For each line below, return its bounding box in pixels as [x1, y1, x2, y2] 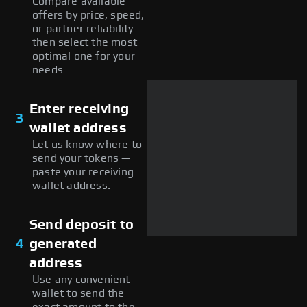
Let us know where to [32, 138, 142, 150]
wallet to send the [32, 287, 125, 299]
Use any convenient [32, 273, 130, 285]
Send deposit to [29, 217, 134, 232]
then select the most [32, 36, 137, 48]
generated [29, 236, 97, 251]
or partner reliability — [32, 23, 145, 34]
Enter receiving [29, 101, 129, 116]
